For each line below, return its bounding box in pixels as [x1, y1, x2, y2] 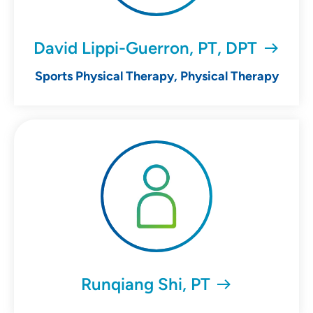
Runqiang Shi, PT [80, 273, 210, 294]
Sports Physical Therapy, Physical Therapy [34, 68, 279, 84]
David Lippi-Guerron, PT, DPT [34, 37, 258, 58]
